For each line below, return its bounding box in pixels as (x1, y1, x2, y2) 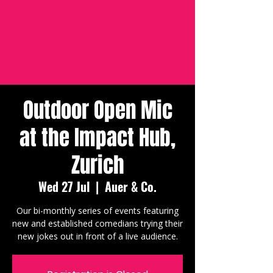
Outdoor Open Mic (23, 94, 172, 126)
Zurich (71, 149, 124, 181)
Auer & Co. (105, 177, 157, 196)
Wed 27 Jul (38, 177, 90, 196)
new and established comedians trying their (12, 218, 183, 229)
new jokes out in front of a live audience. (17, 230, 178, 242)
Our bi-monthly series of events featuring (16, 205, 179, 216)
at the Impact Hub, (19, 122, 175, 154)
